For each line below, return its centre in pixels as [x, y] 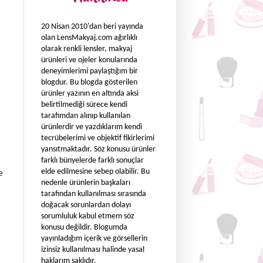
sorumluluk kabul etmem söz [88, 216]
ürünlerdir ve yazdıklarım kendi [92, 127]
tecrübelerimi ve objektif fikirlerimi [98, 138]
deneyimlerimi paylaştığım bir [90, 71]
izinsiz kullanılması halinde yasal [93, 250]
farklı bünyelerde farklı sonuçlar [92, 161]
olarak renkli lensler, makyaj [87, 49]
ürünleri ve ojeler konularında [89, 60]
